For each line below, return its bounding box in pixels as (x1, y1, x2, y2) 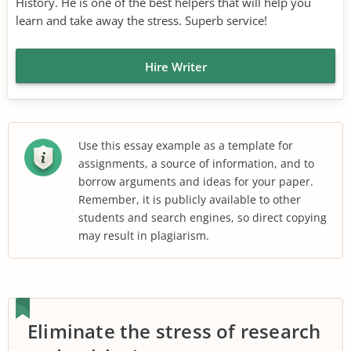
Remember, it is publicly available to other (78, 191, 301, 207)
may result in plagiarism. (78, 227, 209, 243)
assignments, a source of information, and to (78, 155, 314, 171)
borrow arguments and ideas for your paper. (78, 173, 313, 189)
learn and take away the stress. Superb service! (16, 12, 267, 28)
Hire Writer (144, 58, 207, 74)
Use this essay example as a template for (78, 137, 293, 153)
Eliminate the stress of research (27, 317, 321, 344)
